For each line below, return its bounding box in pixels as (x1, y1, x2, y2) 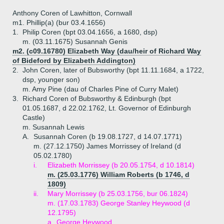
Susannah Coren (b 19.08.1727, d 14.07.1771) (33, 132, 182, 140)
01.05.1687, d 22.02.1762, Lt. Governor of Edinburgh (22, 104, 191, 112)
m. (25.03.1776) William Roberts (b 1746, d (47, 170, 189, 178)
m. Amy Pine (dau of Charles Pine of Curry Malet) (22, 85, 178, 93)
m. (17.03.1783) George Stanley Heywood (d (47, 199, 190, 207)
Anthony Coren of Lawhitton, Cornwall (12, 9, 132, 17)
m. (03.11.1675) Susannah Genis (22, 37, 127, 45)
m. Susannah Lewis (22, 123, 84, 131)
